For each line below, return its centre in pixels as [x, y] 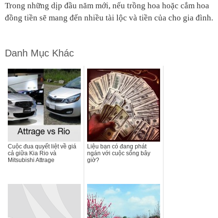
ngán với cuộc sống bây [119, 154]
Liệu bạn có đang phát [117, 147]
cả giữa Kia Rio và [32, 154]
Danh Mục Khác [39, 53]
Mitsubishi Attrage [31, 160]
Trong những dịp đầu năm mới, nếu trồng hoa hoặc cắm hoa [107, 6]
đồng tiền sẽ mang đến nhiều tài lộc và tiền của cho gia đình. [109, 18]
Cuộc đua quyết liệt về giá [42, 147]
